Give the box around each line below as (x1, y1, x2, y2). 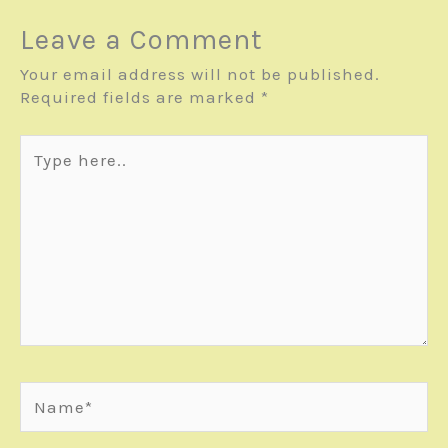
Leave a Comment (20, 23, 263, 57)
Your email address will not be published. (20, 64, 380, 85)
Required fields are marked (20, 87, 261, 108)
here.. (19, 157, 68, 178)
